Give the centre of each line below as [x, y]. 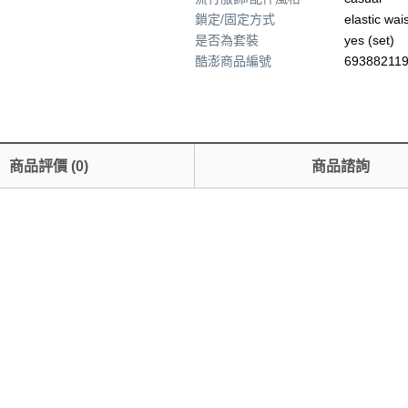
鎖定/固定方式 [235, 19]
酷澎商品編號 [233, 61]
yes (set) [369, 40]
